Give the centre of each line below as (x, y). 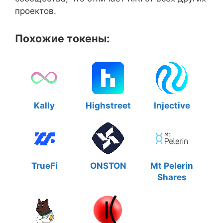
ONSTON (108, 166)
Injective (172, 106)
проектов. (36, 11)
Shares (172, 177)
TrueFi (44, 166)
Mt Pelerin (172, 166)
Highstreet (108, 106)
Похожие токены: (62, 38)
